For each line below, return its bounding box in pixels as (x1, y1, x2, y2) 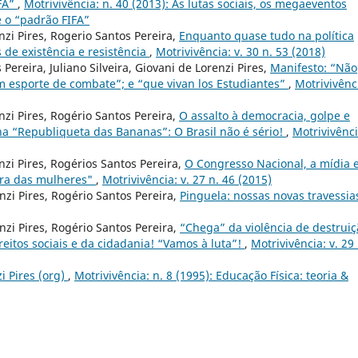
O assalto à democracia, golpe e (179, 108, 350, 124)
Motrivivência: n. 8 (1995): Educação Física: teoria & (74, 268, 348, 284)
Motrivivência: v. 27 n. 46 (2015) (102, 172, 272, 188)
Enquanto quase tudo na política (179, 28, 354, 44)
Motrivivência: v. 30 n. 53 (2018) (156, 44, 325, 60)
